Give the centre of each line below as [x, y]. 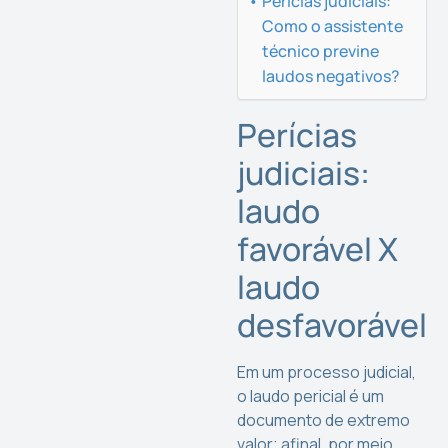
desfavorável [332, 324]
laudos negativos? [331, 75]
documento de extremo [324, 419]
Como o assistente [333, 25]
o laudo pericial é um [311, 395]
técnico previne [321, 50]
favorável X [318, 248]
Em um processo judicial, [327, 371]
